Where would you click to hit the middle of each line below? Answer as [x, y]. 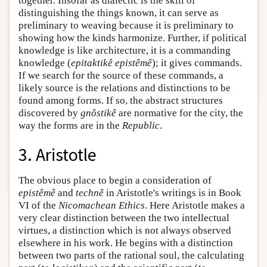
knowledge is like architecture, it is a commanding [125, 50]
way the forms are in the [70, 125]
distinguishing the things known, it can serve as [119, 13]
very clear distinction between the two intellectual [124, 218]
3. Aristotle [58, 154]
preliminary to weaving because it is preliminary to [126, 25]
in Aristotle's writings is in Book [173, 193]
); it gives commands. [197, 63]
